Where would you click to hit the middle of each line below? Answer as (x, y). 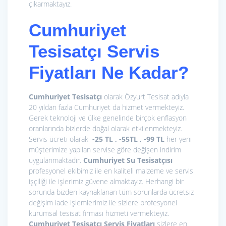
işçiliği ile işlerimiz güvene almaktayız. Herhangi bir (106, 182)
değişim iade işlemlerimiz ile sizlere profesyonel (103, 203)
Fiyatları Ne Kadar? (109, 73)
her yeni (178, 139)
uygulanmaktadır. (56, 160)
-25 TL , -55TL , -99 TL (128, 139)
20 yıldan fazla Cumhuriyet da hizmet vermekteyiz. (106, 107)
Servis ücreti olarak (61, 139)
